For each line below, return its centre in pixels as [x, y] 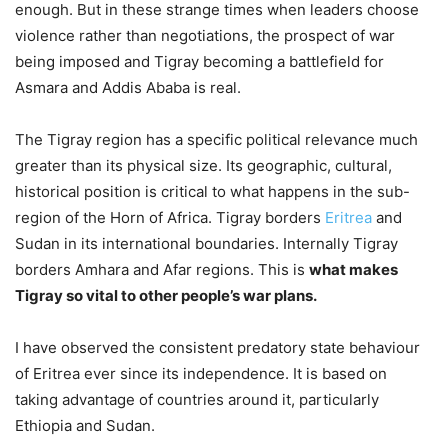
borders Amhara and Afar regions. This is [162, 270]
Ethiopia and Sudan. [85, 426]
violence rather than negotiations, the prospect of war [205, 36]
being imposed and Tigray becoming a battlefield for [199, 62]
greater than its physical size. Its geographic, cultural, [203, 166]
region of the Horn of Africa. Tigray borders [170, 218]
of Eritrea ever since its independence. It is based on [201, 374]
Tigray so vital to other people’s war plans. [166, 296]
